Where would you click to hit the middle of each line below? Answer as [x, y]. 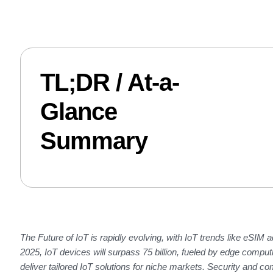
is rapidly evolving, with [136, 238]
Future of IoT [63, 238]
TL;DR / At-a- [109, 83]
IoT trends [204, 238]
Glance [78, 112]
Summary [94, 141]
